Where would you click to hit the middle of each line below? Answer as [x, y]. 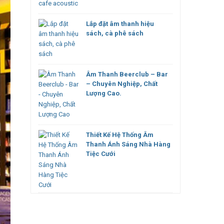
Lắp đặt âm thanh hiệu [120, 24]
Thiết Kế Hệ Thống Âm [120, 135]
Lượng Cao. [104, 93]
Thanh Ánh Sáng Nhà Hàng [128, 144]
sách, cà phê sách [115, 33]
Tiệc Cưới [101, 154]
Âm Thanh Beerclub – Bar [127, 74]
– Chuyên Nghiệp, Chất [122, 84]
